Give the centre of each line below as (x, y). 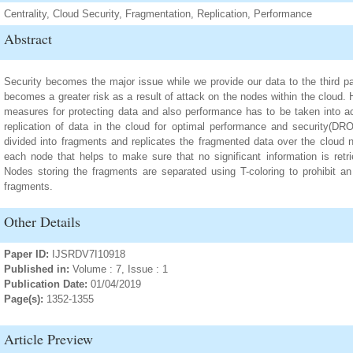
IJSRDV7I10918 (89, 254)
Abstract (28, 39)
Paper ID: (28, 254)
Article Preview (48, 339)
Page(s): (24, 299)
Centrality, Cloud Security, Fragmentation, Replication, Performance (158, 14)
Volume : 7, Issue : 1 (120, 269)
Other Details (42, 221)
